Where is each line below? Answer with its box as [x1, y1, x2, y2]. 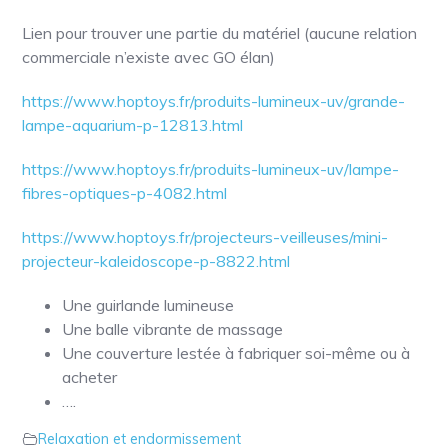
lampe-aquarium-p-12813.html [22, 114, 244, 135]
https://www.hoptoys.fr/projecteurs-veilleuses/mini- [22, 226, 389, 247]
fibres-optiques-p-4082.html [22, 182, 228, 203]
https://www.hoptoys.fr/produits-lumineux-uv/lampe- [22, 158, 400, 179]
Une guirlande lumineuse [62, 294, 235, 315]
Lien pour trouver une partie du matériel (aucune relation [22, 22, 418, 43]
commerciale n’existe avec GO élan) [22, 46, 276, 67]
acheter [62, 366, 118, 387]
